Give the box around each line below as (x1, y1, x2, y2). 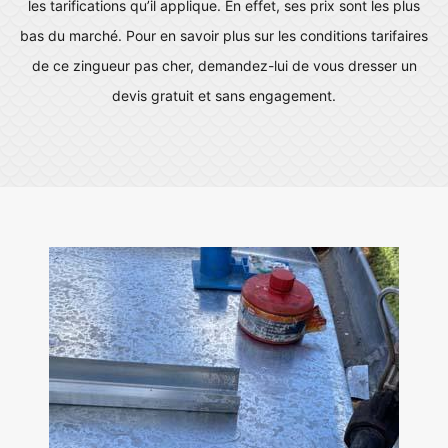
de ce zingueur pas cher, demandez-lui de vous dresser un (31, 57, 417, 74)
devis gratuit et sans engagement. (112, 87, 336, 104)
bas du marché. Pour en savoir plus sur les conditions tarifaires (20, 27, 428, 44)
